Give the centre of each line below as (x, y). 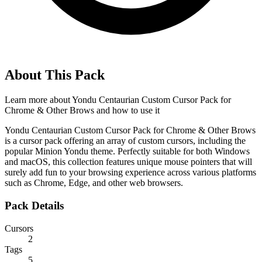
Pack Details (34, 206)
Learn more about (38, 100)
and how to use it (127, 111)
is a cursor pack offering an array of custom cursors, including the (125, 141)
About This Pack (55, 75)
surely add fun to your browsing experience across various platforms (130, 173)
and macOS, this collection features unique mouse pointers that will (128, 162)
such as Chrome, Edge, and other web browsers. (94, 183)
